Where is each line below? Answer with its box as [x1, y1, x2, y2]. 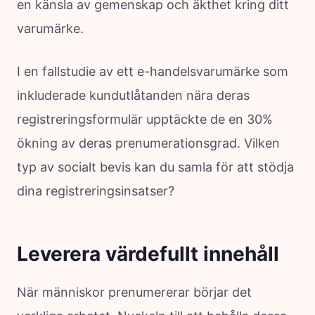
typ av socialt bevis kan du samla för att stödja [17, 159, 294, 174]
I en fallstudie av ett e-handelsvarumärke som [17, 63, 288, 79]
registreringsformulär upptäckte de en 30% [17, 111, 273, 127]
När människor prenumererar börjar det [17, 284, 252, 300]
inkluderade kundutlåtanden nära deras [17, 87, 250, 103]
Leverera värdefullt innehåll [17, 241, 279, 266]
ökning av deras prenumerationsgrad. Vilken [17, 135, 280, 150]
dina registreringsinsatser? [17, 183, 174, 198]
